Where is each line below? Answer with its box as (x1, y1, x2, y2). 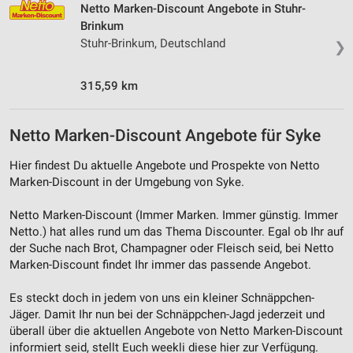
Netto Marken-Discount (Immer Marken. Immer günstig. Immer (9, 207, 338, 222)
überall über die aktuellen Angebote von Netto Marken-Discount (9, 323, 343, 338)
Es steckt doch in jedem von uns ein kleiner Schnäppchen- (9, 290, 314, 305)
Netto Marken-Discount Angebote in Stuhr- (80, 2, 306, 17)
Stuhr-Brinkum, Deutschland (80, 36, 225, 51)
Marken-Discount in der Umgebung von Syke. (9, 174, 244, 189)
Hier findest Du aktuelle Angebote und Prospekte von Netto (9, 158, 320, 173)
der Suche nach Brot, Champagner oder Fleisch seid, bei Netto (9, 240, 334, 255)
